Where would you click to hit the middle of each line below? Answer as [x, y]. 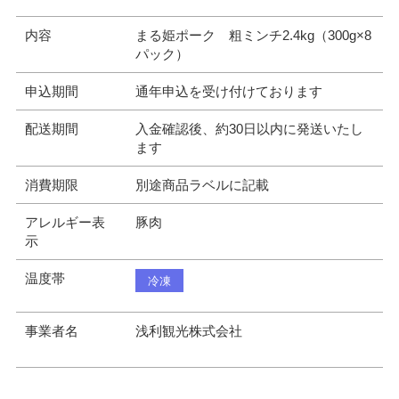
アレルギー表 [65, 222]
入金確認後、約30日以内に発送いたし [249, 129]
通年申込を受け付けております [228, 91]
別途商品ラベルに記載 [202, 185]
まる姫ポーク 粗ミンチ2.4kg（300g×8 [253, 35]
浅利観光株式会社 [188, 331]
